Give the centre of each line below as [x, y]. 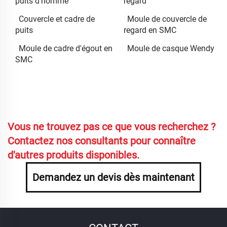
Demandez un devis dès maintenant [113, 177]
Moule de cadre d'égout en [66, 48]
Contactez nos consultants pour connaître [102, 141]
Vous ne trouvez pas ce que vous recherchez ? [111, 126]
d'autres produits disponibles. [73, 155]
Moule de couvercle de [167, 19]
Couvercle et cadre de [57, 19]
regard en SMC [150, 30]
